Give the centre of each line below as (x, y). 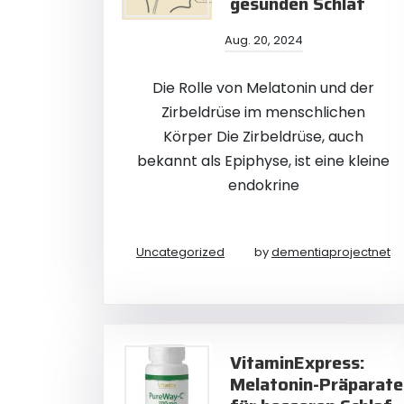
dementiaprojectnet (331, 252)
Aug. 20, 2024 (263, 40)
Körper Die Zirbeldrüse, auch (263, 137)
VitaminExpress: (298, 363)
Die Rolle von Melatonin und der (263, 88)
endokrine (263, 185)
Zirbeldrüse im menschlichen (263, 112)
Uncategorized (180, 252)
